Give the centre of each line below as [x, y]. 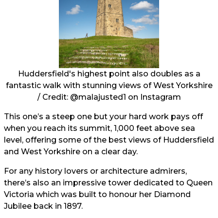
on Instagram [153, 97]
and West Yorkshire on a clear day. [73, 151]
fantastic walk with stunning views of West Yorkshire [109, 85]
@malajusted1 [98, 97]
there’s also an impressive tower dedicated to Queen [108, 182]
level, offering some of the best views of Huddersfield [109, 140]
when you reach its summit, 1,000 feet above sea [100, 128]
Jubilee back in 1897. [44, 206]
